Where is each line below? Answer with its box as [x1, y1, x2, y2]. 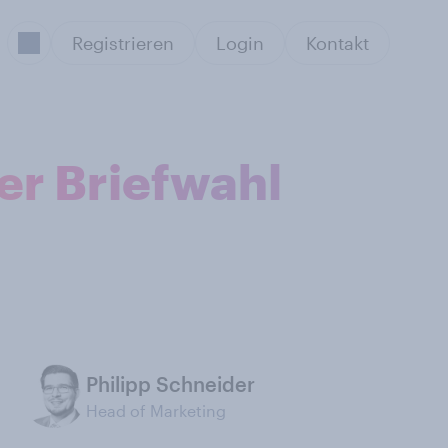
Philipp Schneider [86, 372, 255, 396]
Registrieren [72, 32, 174, 54]
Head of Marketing [86, 401, 226, 420]
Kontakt [306, 32, 369, 54]
